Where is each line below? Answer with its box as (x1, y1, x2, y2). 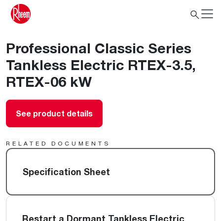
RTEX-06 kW (6, 73, 92, 90)
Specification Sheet (23, 166, 110, 177)
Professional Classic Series (6, 39, 191, 56)
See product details (16, 109, 93, 118)
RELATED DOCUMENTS (6, 140, 110, 147)
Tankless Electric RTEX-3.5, (6, 56, 196, 73)
